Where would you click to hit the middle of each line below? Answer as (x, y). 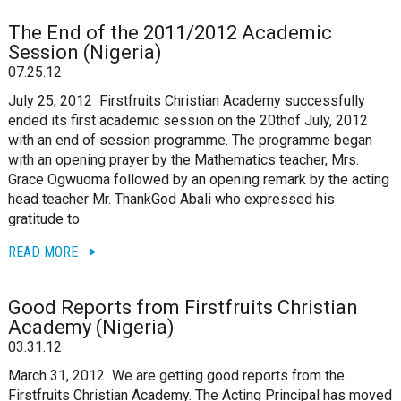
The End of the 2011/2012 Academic (170, 33)
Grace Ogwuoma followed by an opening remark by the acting (198, 179)
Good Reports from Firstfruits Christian (183, 307)
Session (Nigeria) (85, 52)
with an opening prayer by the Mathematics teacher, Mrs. (183, 160)
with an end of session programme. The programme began (190, 140)
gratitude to (43, 219)
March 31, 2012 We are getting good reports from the (176, 375)
